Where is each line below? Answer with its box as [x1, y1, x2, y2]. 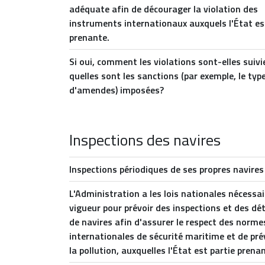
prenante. [69, 30, 109, 44]
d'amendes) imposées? [69, 83, 164, 97]
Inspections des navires [69, 128, 221, 151]
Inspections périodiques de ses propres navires [69, 162, 264, 176]
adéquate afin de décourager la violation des [69, 2, 258, 16]
